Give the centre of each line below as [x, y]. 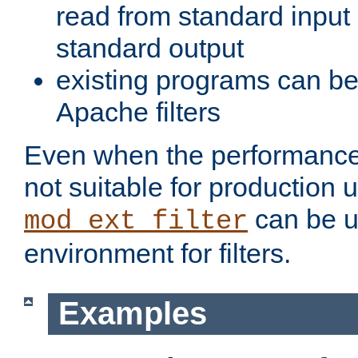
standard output [150, 48]
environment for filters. [157, 254]
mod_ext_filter [136, 222]
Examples [132, 314]
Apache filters [138, 112]
